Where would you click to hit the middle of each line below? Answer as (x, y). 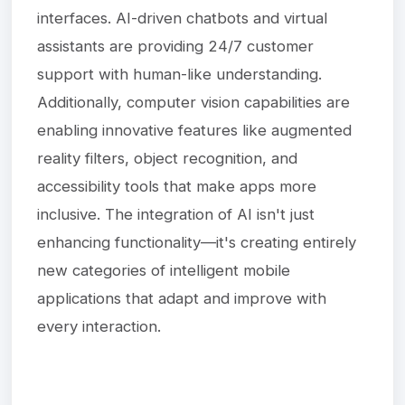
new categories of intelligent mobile (164, 270)
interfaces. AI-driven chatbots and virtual (182, 18)
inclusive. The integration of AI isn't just (176, 214)
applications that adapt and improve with (182, 298)
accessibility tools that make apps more (177, 186)
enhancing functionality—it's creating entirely (197, 242)
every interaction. (99, 326)
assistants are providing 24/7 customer (175, 46)
